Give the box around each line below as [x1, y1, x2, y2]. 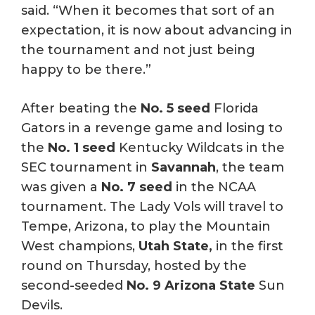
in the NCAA [172, 179, 256, 195]
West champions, [21, 238, 139, 254]
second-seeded [21, 278, 127, 293]
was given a [21, 179, 101, 195]
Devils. [21, 297, 63, 313]
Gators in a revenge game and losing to [21, 120, 283, 136]
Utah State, [139, 238, 212, 254]
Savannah [151, 160, 216, 175]
